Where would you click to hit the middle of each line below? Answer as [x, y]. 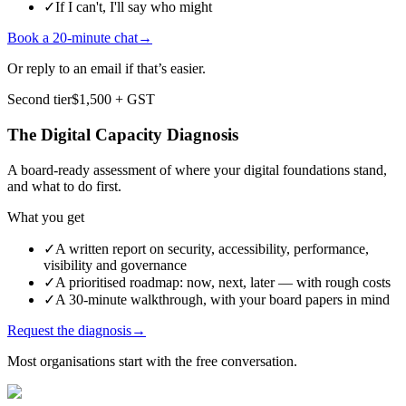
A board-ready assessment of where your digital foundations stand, [197, 169]
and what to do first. [64, 186]
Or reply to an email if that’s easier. [106, 69]
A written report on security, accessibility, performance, [212, 248]
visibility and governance [115, 265]
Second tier [39, 100]
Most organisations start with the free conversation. [152, 361]
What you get [46, 217]
